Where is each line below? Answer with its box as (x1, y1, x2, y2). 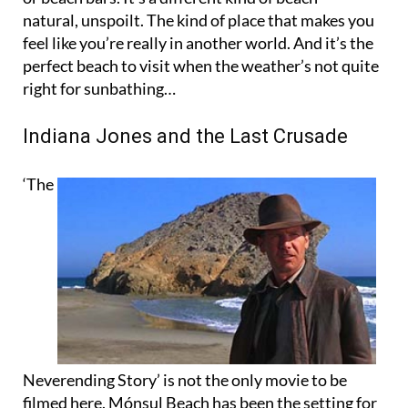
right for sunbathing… (23, 44, 176, 65)
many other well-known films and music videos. (23, 381, 354, 402)
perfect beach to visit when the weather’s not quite (23, 21, 379, 42)
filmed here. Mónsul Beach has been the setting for (23, 358, 377, 379)
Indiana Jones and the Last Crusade (23, 90, 348, 114)
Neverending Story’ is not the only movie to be (23, 335, 347, 356)
